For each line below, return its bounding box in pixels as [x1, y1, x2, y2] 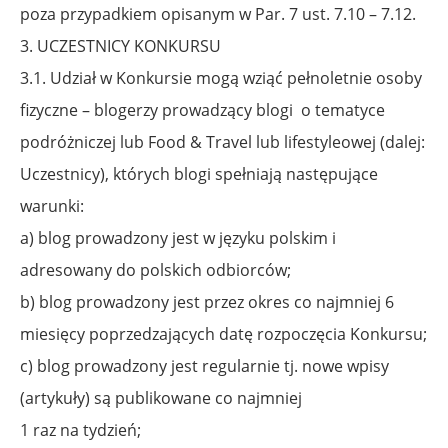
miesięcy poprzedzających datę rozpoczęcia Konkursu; [20, 322, 427, 345]
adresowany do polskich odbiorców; [20, 258, 291, 281]
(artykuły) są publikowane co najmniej [20, 386, 302, 409]
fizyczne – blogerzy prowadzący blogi [20, 98, 301, 121]
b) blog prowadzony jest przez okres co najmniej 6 [20, 290, 394, 313]
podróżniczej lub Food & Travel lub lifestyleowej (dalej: [20, 130, 425, 153]
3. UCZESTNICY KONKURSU [20, 34, 221, 57]
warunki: [20, 194, 84, 217]
